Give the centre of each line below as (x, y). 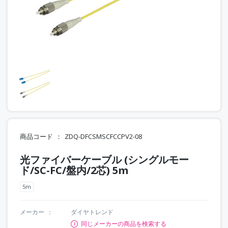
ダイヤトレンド (92, 212)
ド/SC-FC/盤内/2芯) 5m (74, 170)
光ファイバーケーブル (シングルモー (104, 159)
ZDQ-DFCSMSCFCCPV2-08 (103, 136)
